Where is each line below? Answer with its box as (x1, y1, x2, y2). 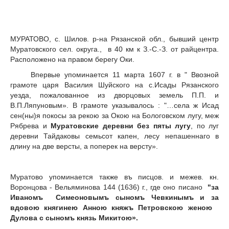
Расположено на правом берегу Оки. (10, 55, 134, 64)
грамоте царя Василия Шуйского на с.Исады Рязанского (10, 80, 219, 89)
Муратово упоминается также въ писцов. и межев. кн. (10, 172, 219, 181)
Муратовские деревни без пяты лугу (51, 121, 191, 130)
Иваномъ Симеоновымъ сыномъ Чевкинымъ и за (10, 193, 219, 201)
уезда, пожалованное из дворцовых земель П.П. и (10, 90, 219, 99)
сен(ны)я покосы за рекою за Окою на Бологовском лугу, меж (10, 111, 219, 120)
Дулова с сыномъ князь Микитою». (10, 213, 140, 222)
